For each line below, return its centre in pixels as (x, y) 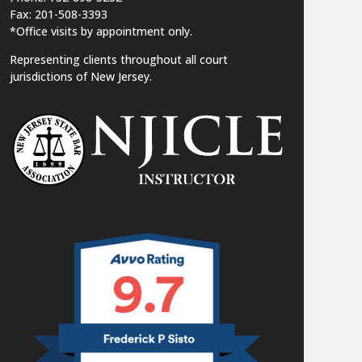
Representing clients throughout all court (118, 60)
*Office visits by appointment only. (101, 32)
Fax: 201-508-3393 (58, 15)
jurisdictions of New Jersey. (80, 77)
